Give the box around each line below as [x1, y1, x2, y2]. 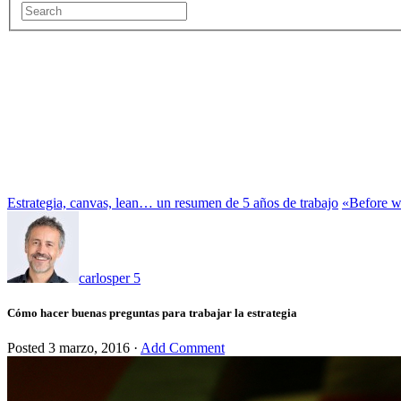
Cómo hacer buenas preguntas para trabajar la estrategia [7, 305, 297, 320]
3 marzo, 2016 [48, 340, 130, 356]
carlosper [79, 269, 130, 286]
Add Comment [141, 340, 225, 356]
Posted [7, 340, 48, 356]
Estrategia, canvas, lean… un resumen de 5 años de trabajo [7, 194, 338, 210]
